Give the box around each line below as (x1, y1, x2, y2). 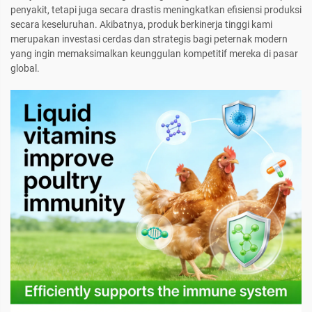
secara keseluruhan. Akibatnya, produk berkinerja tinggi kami (10, 19, 272, 31)
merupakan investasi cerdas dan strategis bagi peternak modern (10, 33, 288, 45)
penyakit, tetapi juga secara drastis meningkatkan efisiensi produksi (10, 4, 302, 16)
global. (10, 63, 40, 75)
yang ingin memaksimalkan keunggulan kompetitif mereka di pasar (10, 48, 298, 60)
